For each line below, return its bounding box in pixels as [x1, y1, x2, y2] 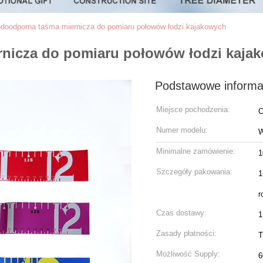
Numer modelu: [156, 126, 208, 134]
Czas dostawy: [156, 208, 207, 217]
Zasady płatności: [156, 229, 217, 238]
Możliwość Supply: [156, 249, 220, 258]
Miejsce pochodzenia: [156, 105, 230, 114]
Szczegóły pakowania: [156, 167, 232, 176]
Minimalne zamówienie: [156, 147, 235, 156]
